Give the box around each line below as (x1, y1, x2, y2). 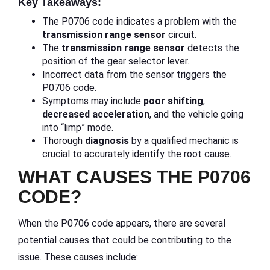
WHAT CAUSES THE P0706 (18, 166, 251, 187)
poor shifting (143, 95, 203, 107)
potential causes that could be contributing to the (18, 234, 231, 246)
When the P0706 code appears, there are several (18, 217, 225, 229)
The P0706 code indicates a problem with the (42, 15, 237, 27)
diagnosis (85, 134, 129, 146)
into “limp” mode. (42, 121, 113, 133)
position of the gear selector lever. (42, 55, 189, 67)
